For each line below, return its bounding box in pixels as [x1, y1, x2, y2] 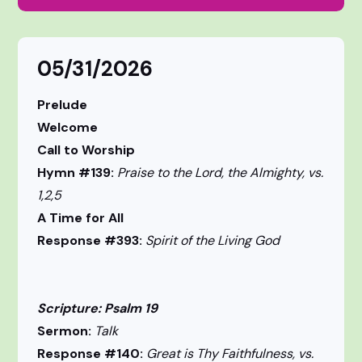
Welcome [37, 119, 99, 137]
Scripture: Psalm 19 [37, 300, 158, 318]
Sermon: [37, 322, 95, 340]
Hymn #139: [37, 164, 118, 182]
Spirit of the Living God [145, 232, 319, 250]
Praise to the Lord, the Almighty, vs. [117, 164, 324, 182]
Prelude [37, 96, 159, 114]
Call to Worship [37, 141, 136, 159]
